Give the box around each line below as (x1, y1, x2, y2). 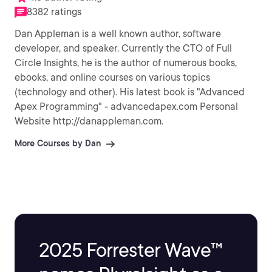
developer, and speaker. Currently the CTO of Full (15, 42, 232, 55)
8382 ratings (27, 6, 81, 18)
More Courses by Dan (15, 138, 101, 149)
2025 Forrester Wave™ (39, 238, 222, 262)
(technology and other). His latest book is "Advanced (15, 86, 245, 98)
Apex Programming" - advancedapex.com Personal (15, 101, 238, 113)
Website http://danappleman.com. (15, 115, 163, 127)
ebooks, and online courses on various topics (15, 72, 210, 84)
